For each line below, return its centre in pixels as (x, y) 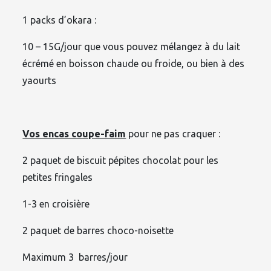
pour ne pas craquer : (173, 134)
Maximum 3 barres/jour (75, 257)
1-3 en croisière (56, 204)
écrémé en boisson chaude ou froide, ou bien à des (134, 64)
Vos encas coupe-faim (74, 134)
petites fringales (58, 178)
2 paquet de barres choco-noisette (98, 231)
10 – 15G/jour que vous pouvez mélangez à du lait (132, 47)
